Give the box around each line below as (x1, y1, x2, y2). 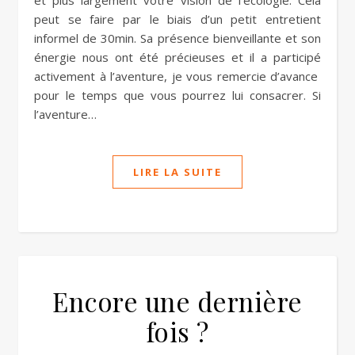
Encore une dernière (52, 284, 303, 319)
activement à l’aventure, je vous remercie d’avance (34, 68, 321, 84)
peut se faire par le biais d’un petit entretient (34, 11, 321, 27)
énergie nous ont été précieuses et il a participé (34, 49, 321, 65)
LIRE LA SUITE (133, 165, 222, 179)
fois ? (146, 314, 209, 349)
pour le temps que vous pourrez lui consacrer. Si (34, 87, 321, 103)
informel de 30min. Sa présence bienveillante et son (34, 30, 321, 46)
